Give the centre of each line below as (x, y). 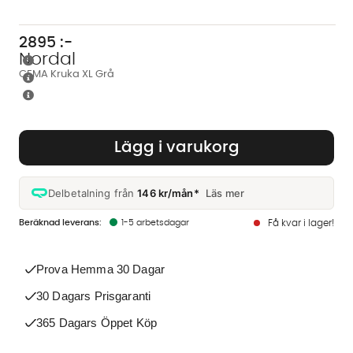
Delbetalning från (93, 193)
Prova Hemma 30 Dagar (100, 269)
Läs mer (225, 193)
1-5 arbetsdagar (155, 222)
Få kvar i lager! (301, 223)
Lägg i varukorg (176, 148)
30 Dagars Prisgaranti (94, 295)
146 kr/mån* (168, 193)
